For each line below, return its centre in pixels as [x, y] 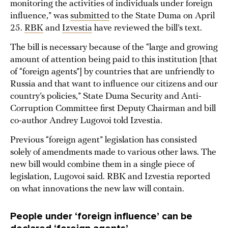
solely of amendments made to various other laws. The [113, 153]
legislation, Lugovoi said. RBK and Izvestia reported [110, 177]
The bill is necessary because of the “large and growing [114, 48]
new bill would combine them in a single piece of [102, 165]
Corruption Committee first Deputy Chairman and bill [113, 109]
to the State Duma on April [162, 16]
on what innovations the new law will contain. [97, 189]
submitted [90, 16]
